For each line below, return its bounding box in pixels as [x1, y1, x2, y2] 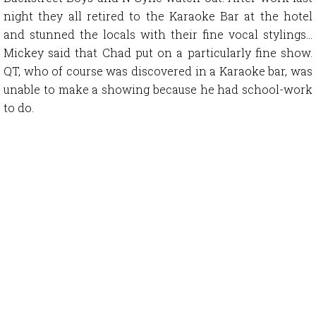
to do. [4, 100, 34, 116]
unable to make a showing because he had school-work [4, 82, 312, 97]
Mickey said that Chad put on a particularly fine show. [4, 45, 312, 61]
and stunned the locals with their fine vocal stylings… [4, 27, 312, 42]
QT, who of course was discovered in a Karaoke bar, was [4, 63, 312, 79]
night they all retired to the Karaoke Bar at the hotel [4, 8, 312, 24]
